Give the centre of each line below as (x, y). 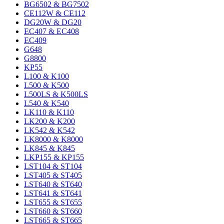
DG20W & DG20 (53, 22)
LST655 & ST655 (53, 202)
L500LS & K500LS (56, 94)
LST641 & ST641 (53, 193)
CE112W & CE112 (55, 13)
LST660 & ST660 (53, 211)
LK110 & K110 (49, 112)
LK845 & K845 (49, 148)
